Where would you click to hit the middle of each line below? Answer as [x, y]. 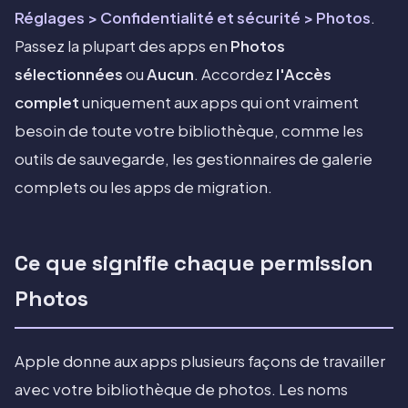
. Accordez [235, 75]
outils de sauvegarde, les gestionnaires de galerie [194, 159]
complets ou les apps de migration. [143, 188]
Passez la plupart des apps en [122, 46]
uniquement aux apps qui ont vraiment [219, 103]
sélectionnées [69, 75]
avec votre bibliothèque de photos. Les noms [181, 390]
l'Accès [304, 75]
